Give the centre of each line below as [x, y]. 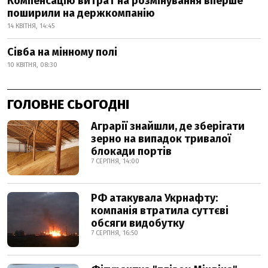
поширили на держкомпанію [81, 13]
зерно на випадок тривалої [161, 139]
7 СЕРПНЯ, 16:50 [115, 233]
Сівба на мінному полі [62, 52]
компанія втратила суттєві [160, 211]
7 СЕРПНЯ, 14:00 [115, 162]
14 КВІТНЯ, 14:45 [31, 26]
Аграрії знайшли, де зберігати [168, 127]
